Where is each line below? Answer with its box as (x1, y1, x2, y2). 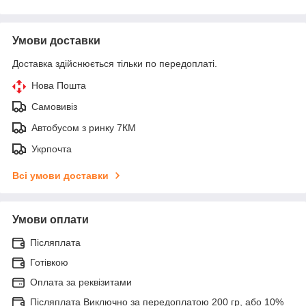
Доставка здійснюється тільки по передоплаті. (12, 57, 217, 69)
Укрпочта (31, 143, 72, 154)
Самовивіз (31, 100, 77, 112)
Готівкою (30, 256, 68, 268)
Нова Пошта (31, 79, 86, 91)
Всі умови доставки (12, 169, 109, 181)
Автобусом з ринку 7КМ (31, 122, 136, 133)
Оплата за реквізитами (30, 276, 132, 288)
